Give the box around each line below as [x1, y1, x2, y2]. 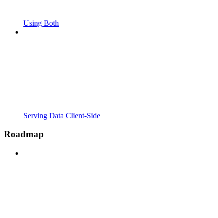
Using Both [23, 18, 59, 27]
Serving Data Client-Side [23, 111, 100, 120]
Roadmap [4, 129, 44, 140]
